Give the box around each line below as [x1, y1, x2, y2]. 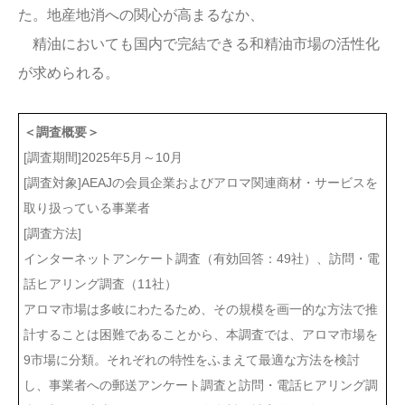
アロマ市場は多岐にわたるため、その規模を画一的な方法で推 [24, 302, 378, 317]
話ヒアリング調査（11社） [24, 277, 177, 292]
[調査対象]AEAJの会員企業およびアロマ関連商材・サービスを [24, 175, 378, 191]
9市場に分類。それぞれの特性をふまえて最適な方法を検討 [24, 353, 360, 368]
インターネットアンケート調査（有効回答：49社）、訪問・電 [24, 251, 380, 267]
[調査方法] [24, 226, 81, 241]
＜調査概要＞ [24, 125, 99, 140]
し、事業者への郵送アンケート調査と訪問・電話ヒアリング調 [24, 378, 378, 393]
